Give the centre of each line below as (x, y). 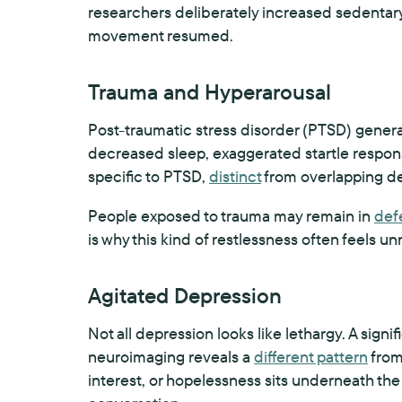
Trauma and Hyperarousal (210, 92)
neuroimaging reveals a (171, 357)
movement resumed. (161, 35)
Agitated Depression (185, 295)
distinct (235, 176)
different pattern (311, 357)
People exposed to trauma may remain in (231, 216)
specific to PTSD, (149, 176)
